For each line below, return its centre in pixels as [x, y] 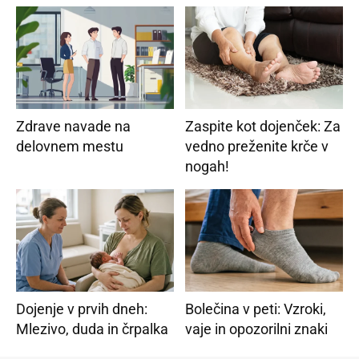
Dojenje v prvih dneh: [82, 309]
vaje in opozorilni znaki [256, 329]
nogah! [207, 166]
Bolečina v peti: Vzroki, [255, 309]
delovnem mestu [70, 146]
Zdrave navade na [74, 126]
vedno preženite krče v [256, 146]
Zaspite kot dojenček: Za [262, 126]
